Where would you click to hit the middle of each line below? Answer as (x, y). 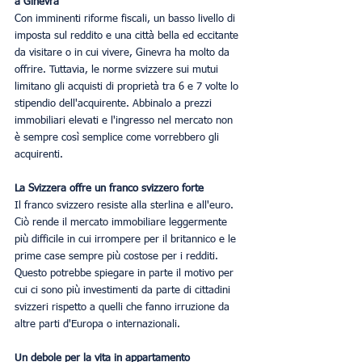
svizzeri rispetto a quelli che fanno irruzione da (124, 307)
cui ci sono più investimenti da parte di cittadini (124, 290)
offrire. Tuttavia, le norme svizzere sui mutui (118, 69)
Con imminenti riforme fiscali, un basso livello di (126, 19)
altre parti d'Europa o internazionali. (97, 324)
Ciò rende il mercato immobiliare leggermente (122, 222)
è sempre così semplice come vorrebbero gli (118, 137)
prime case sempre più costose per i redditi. (118, 256)
